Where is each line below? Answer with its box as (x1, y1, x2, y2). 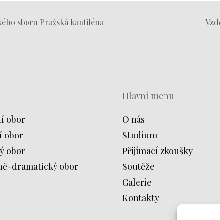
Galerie (122, 176, 152, 189)
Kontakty (122, 192, 159, 204)
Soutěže (122, 161, 155, 173)
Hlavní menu (122, 90, 174, 102)
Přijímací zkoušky (122, 145, 192, 157)
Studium (122, 129, 157, 141)
